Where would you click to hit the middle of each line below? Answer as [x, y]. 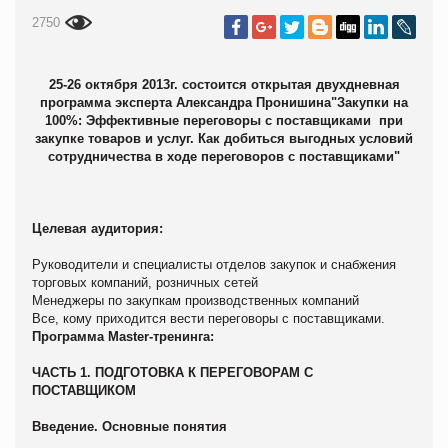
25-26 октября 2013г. [113, 84]
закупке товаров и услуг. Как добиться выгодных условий [224, 138]
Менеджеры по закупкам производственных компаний [195, 300]
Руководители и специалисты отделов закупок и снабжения [214, 264]
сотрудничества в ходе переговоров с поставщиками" [224, 156]
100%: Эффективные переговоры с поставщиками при [224, 120]
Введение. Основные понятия [129, 426]
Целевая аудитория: [97, 228]
